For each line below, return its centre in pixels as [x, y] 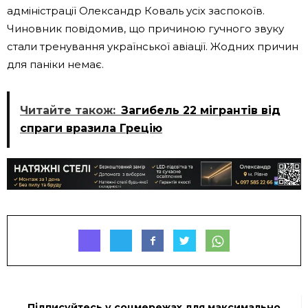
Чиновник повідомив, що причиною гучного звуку [145, 28]
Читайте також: [68, 110]
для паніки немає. [55, 64]
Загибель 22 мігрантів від [201, 110]
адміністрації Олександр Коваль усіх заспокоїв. [136, 10]
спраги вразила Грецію [91, 128]
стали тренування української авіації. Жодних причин [153, 46]
